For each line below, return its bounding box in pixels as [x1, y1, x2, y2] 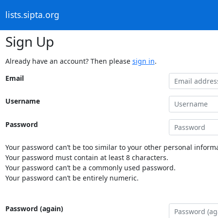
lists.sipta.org [5, 9, 59, 21]
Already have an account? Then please [5, 56, 132, 66]
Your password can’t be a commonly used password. [5, 163, 176, 172]
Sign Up [5, 32, 54, 51]
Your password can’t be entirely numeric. [5, 173, 139, 182]
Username [5, 96, 40, 106]
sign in [132, 56, 155, 66]
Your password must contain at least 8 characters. [5, 153, 168, 162]
